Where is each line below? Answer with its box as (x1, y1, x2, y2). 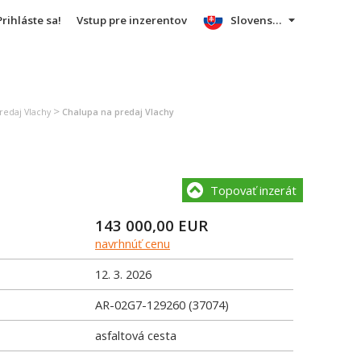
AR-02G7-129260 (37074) (95, 297, 229, 313)
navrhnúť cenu (95, 235, 170, 251)
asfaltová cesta (95, 327, 176, 343)
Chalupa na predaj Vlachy (62, 106, 174, 118)
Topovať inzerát (210, 182, 297, 198)
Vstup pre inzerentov (76, 13, 187, 27)
